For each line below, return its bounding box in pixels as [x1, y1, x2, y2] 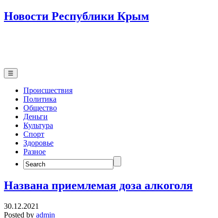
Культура [23, 121, 53, 129]
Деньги [23, 112, 48, 121]
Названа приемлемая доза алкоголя [4, 179, 193, 192]
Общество [23, 103, 57, 112]
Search [23, 155, 44, 164]
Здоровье [23, 138, 54, 147]
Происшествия [23, 86, 73, 94]
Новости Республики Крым [4, 9, 149, 22]
